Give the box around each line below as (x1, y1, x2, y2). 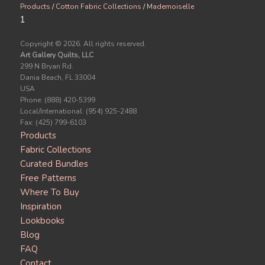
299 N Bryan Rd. (20, 62, 73, 71)
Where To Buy (20, 186, 79, 198)
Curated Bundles (20, 158, 88, 170)
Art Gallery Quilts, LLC (20, 50, 93, 60)
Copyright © (20, 39, 63, 49)
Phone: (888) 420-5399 (20, 95, 95, 105)
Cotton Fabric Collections (55, 2, 141, 11)
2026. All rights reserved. (63, 39, 146, 49)
